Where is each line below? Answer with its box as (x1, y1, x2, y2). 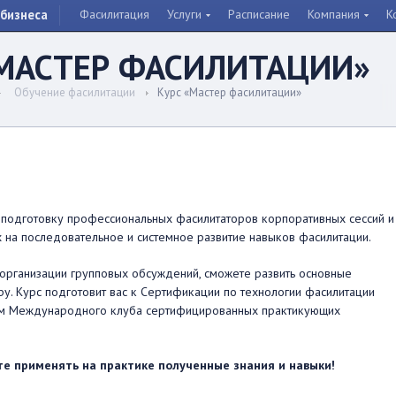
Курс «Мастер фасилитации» (157, 85, 301, 100)
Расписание (228, 6, 290, 22)
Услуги (167, 6, 202, 22)
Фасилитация (80, 6, 149, 22)
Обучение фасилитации (14, 85, 135, 100)
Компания (308, 6, 360, 22)
